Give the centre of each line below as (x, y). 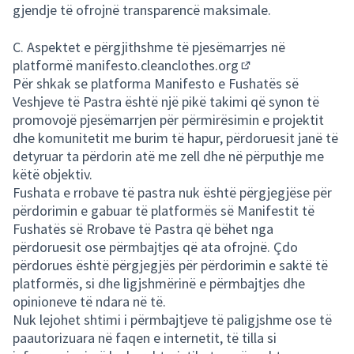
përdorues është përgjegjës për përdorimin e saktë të (170, 265)
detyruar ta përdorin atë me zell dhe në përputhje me (168, 156)
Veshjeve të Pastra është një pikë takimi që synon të (166, 102)
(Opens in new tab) (294, 79)
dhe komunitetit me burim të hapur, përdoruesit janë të (175, 138)
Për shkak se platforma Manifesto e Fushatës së (156, 83)
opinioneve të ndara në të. (89, 301)
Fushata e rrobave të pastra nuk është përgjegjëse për (172, 192)
